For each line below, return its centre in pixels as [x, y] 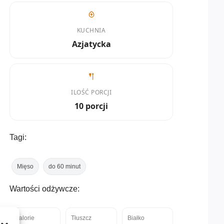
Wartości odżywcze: [44, 189]
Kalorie [25, 218]
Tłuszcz [81, 218]
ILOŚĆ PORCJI [91, 92]
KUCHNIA [91, 30]
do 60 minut [64, 167]
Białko [136, 218]
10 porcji [91, 106]
